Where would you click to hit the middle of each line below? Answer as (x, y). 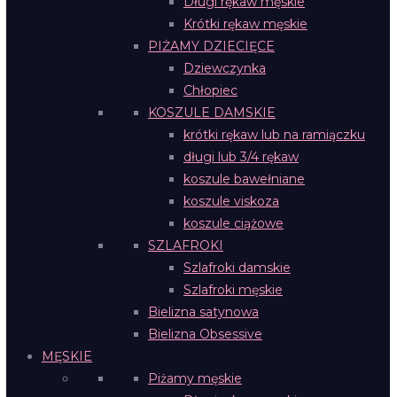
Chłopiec (210, 90)
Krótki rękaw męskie (245, 24)
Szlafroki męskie (233, 290)
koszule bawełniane (244, 179)
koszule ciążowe (234, 223)
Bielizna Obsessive (205, 334)
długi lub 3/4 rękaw (241, 157)
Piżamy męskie (195, 378)
